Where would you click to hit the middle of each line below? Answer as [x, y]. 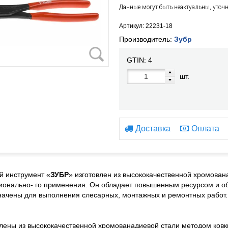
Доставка [153, 129]
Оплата [205, 129]
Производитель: [146, 39]
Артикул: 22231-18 [146, 26]
